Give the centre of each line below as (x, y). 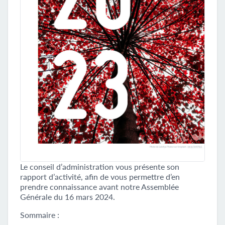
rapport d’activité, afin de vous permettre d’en (100, 177)
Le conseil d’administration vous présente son (100, 167)
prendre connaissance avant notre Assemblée (99, 187)
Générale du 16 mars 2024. (68, 197)
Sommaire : (40, 215)
